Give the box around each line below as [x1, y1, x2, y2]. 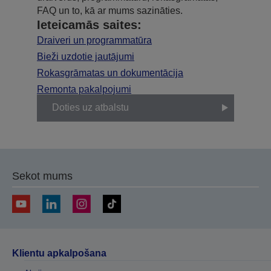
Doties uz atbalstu [52, 102, 129, 113]
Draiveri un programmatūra [37, 34, 152, 45]
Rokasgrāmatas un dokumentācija [37, 67, 183, 78]
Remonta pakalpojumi [37, 83, 131, 94]
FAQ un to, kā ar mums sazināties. [37, 5, 183, 16]
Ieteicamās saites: [37, 18, 142, 31]
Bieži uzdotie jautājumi [37, 51, 134, 62]
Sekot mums [12, 169, 73, 182]
